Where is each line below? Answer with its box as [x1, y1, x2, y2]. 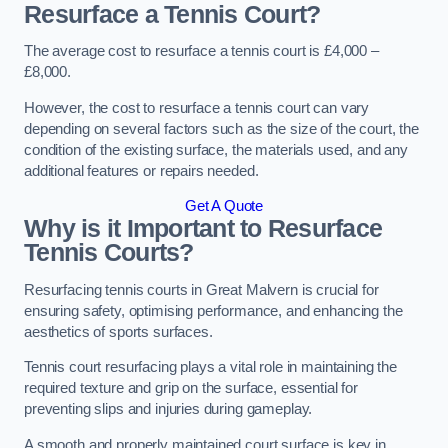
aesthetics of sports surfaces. [24, 323, 213, 340]
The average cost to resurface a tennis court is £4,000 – [24, 43, 379, 60]
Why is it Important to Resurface [24, 215, 383, 243]
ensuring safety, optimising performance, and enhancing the [24, 302, 403, 319]
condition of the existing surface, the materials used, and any [24, 141, 408, 158]
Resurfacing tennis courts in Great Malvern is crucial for [24, 281, 379, 298]
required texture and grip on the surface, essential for [24, 380, 359, 397]
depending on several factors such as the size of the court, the [24, 120, 419, 137]
